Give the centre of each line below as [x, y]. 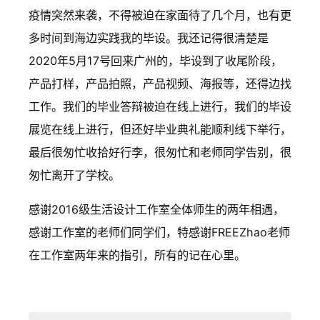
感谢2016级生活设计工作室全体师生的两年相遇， [156, 209]
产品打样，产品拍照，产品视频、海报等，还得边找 [160, 83]
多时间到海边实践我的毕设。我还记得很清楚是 [149, 37]
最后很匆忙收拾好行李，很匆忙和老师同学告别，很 [160, 152]
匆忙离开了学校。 [74, 175]
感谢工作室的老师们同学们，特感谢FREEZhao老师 [159, 232]
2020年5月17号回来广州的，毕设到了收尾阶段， [155, 60]
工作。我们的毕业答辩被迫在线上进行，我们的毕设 [160, 106]
